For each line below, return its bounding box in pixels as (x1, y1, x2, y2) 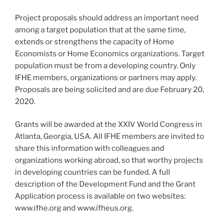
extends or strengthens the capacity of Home (15, 37, 174, 46)
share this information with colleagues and (15, 144, 164, 153)
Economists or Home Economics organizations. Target (15, 49, 205, 58)
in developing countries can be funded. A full (15, 168, 170, 177)
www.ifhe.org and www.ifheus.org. (15, 204, 133, 213)
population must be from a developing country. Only (15, 61, 196, 70)
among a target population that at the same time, (15, 25, 186, 34)
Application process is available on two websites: (15, 192, 186, 201)
